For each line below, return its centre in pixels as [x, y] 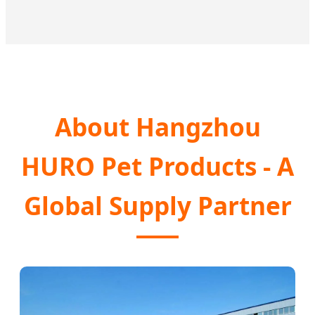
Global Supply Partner [157, 206]
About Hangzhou [157, 127]
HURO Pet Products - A [157, 166]
